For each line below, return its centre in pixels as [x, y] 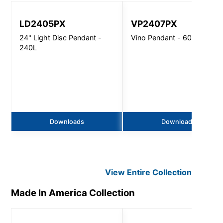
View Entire [129, 172]
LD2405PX [43, 23]
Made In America [49, 193]
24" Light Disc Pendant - [61, 37]
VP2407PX [154, 23]
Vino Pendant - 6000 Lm [172, 37]
